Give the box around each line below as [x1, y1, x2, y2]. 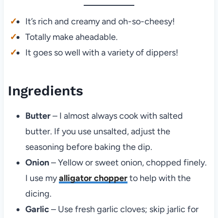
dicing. [25, 188, 52, 199]
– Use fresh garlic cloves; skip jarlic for [51, 203, 199, 215]
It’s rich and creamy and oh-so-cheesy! [25, 16, 175, 27]
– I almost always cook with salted [52, 110, 183, 121]
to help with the [127, 172, 191, 183]
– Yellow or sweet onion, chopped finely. [51, 157, 207, 168]
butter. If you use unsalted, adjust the [25, 126, 170, 137]
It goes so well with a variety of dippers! [25, 47, 178, 58]
